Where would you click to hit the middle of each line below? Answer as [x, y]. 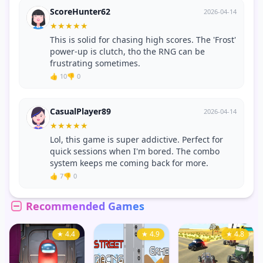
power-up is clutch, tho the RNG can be [127, 52]
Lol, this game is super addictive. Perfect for [136, 140]
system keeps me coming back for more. [129, 163]
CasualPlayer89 [80, 112]
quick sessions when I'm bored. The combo [135, 151]
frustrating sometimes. [95, 63]
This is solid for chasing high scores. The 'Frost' [143, 40]
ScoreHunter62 [80, 12]
